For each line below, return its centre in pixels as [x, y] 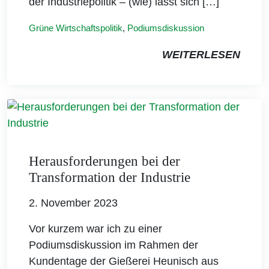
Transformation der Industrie [110, 177]
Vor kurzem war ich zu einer [95, 228]
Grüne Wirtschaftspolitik [76, 28]
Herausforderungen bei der [104, 161]
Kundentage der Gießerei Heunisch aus [124, 261]
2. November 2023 [73, 203]
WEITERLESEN [201, 54]
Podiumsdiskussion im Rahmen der [113, 245]
